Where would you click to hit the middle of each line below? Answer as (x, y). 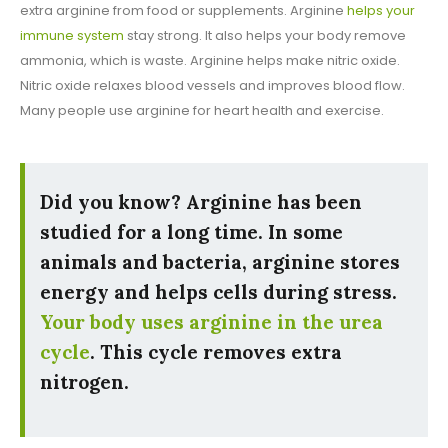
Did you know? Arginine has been (201, 202)
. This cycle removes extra (216, 352)
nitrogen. (84, 382)
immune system (72, 36)
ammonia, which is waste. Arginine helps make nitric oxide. (210, 61)
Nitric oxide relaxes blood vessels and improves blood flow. (212, 86)
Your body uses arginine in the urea (211, 322)
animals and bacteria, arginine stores (220, 262)
